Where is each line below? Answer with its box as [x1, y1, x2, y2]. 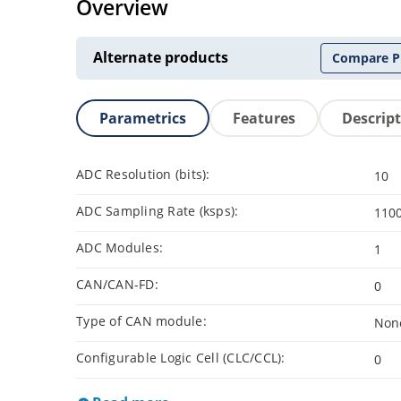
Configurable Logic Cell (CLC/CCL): [76, 349, 286, 367]
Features [233, 108, 295, 129]
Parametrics [99, 108, 186, 129]
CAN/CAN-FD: [76, 276, 158, 294]
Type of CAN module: [76, 312, 207, 330]
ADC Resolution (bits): [76, 166, 210, 183]
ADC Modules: [76, 239, 163, 257]
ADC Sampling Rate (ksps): [76, 202, 239, 220]
